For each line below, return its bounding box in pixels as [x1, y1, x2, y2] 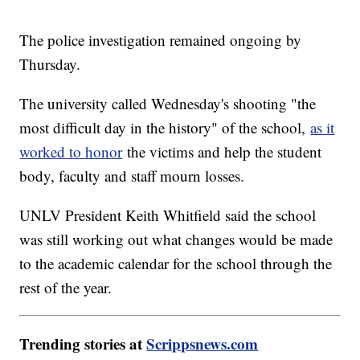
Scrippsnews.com [146, 332, 259, 354]
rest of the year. [19, 276, 117, 297]
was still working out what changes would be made [19, 228, 333, 249]
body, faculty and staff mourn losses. [19, 165, 250, 186]
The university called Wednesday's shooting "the [19, 92, 317, 113]
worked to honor [19, 141, 123, 162]
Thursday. [19, 53, 86, 74]
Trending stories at [19, 332, 147, 354]
